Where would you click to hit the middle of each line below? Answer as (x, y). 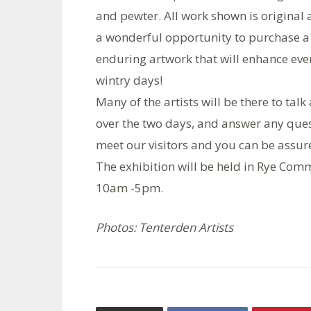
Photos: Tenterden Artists (165, 227)
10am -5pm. (129, 187)
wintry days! (129, 80)
